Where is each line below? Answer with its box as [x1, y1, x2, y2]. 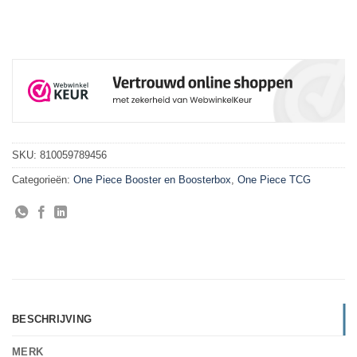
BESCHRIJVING [12, 313, 92, 326]
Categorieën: [12, 173, 73, 186]
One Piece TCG [237, 173, 311, 186]
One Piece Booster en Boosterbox [73, 173, 231, 186]
